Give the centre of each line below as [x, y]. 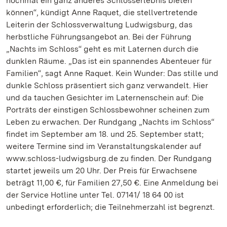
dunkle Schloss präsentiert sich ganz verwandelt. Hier [107, 85]
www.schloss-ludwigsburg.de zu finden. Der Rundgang [109, 158]
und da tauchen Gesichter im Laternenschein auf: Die [105, 98]
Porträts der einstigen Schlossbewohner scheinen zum [108, 110]
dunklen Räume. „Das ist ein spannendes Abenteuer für [109, 61]
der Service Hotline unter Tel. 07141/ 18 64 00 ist [95, 195]
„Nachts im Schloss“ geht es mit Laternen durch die [102, 49]
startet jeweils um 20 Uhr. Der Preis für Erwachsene [102, 171]
